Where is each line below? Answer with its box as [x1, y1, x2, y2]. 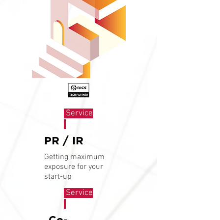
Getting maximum [44, 152, 105, 162]
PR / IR [44, 134, 83, 146]
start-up [44, 172, 72, 182]
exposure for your [44, 162, 103, 172]
